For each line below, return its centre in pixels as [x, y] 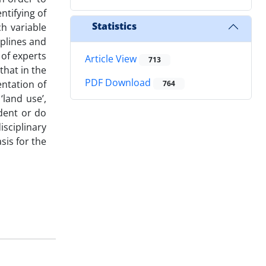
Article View [112, 58]
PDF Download [119, 83]
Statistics [114, 26]
